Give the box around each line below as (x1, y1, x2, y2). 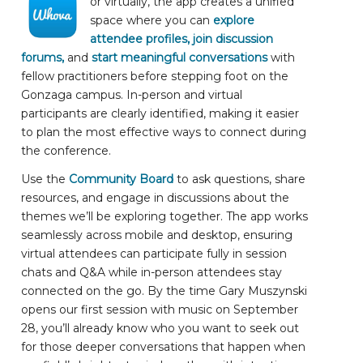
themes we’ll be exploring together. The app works (21, 208, 309, 224)
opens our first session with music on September (21, 301, 299, 317)
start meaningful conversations (92, 49, 268, 65)
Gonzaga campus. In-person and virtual (21, 87, 243, 102)
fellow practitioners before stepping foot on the (21, 68, 289, 83)
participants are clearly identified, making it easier (21, 105, 300, 121)
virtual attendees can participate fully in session (21, 246, 288, 261)
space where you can (90, 12, 214, 28)
